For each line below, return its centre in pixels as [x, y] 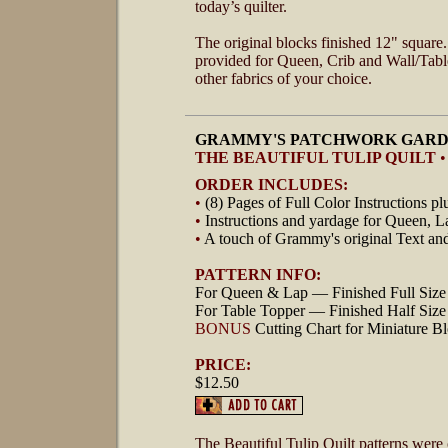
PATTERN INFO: [258, 274]
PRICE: [223, 364]
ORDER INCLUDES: [271, 184]
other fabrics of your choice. [283, 78]
